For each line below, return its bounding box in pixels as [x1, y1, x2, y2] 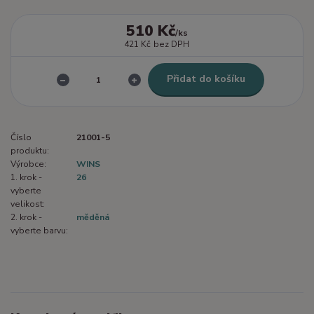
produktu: [11, 144, 49, 156]
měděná [76, 211, 109, 223]
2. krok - [11, 211, 42, 223]
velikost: [11, 198, 45, 210]
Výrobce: [11, 158, 46, 170]
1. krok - [11, 171, 42, 183]
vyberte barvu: [11, 224, 68, 236]
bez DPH [153, 39, 190, 50]
